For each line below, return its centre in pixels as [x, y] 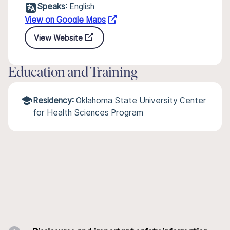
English [82, 6]
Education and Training [73, 73]
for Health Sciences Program [88, 113]
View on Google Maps [65, 20]
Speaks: [52, 6]
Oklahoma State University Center [141, 100]
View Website [58, 37]
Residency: [53, 100]
